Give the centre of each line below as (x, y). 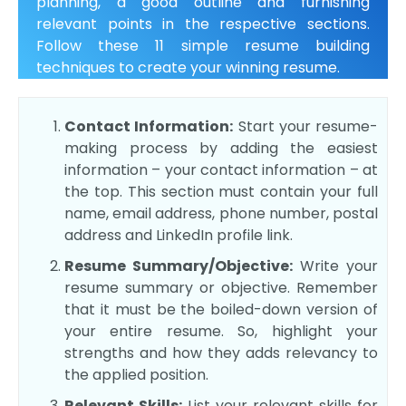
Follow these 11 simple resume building (203, 46)
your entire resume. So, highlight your (221, 332)
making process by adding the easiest (221, 149)
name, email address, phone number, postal (221, 214)
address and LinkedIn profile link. (180, 236)
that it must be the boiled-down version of (221, 310)
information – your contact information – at (221, 170)
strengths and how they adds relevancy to (221, 353)
